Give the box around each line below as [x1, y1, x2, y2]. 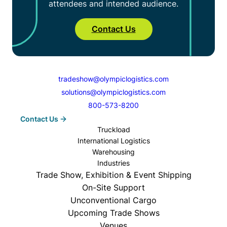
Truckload [97, 125, 130, 134]
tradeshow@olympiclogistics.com [58, 74, 169, 83]
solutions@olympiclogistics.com [61, 87, 166, 96]
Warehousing [92, 147, 135, 156]
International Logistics [77, 136, 150, 145]
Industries [97, 158, 130, 167]
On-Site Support [82, 182, 145, 193]
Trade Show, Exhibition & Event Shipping [35, 169, 192, 180]
